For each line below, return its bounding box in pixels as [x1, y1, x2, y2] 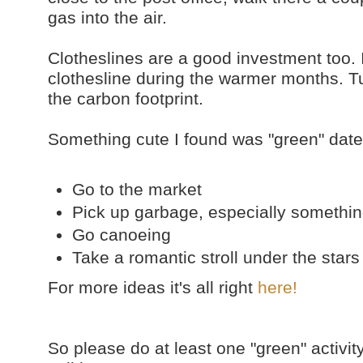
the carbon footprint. [48, 89, 203, 108]
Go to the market [72, 180, 202, 199]
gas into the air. [48, 8, 167, 27]
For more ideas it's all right [48, 278, 258, 297]
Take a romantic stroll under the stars [72, 248, 360, 267]
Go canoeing [72, 225, 171, 244]
